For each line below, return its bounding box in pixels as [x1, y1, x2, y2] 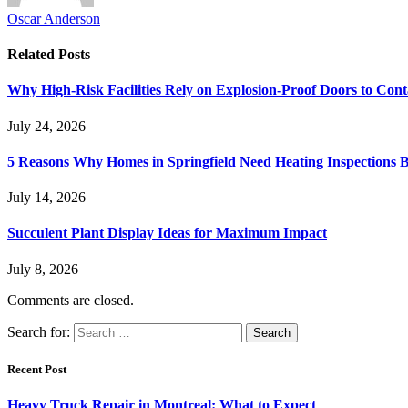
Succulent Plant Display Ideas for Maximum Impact [7, 225, 327, 241]
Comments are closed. [7, 291, 134, 308]
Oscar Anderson [7, 10, 100, 26]
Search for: [7, 323, 70, 340]
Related [7, 46, 58, 63]
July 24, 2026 [7, 117, 86, 134]
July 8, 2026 [7, 260, 78, 277]
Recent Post [7, 362, 66, 376]
